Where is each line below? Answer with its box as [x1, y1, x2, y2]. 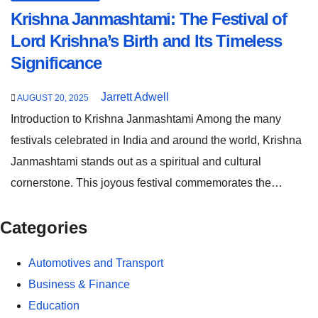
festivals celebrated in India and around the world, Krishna [11, 133, 302, 146]
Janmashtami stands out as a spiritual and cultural [11, 155, 261, 168]
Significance [11, 53, 102, 72]
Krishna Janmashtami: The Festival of [11, 9, 287, 28]
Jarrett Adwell [101, 90, 169, 103]
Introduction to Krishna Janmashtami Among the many [11, 112, 281, 125]
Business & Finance [28, 278, 130, 290]
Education [28, 299, 79, 312]
